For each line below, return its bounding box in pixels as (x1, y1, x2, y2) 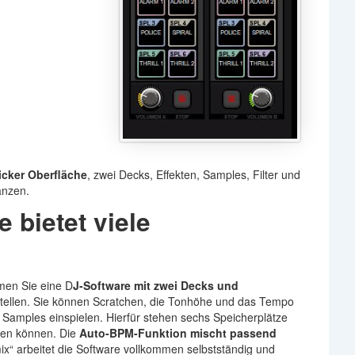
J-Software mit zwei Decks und (73, 277, 239, 293)
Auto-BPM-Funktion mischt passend (79, 324, 277, 341)
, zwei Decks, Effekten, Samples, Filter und (87, 166, 300, 182)
